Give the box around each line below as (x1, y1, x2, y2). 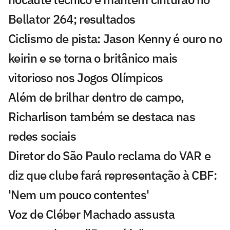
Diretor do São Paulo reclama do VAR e (8, 147, 211, 164)
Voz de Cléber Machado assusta (8, 205, 175, 222)
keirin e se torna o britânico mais (8, 49, 178, 66)
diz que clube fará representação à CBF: (8, 166, 217, 183)
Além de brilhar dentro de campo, (8, 88, 184, 105)
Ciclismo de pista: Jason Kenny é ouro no (8, 30, 222, 47)
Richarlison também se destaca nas (8, 108, 195, 125)
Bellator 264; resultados (8, 10, 136, 27)
